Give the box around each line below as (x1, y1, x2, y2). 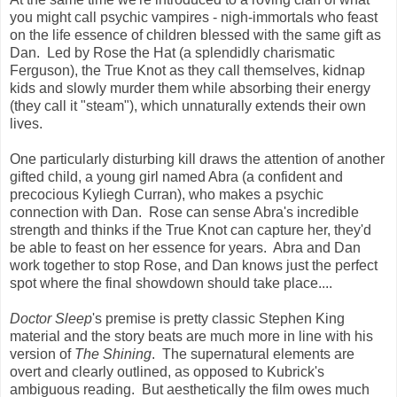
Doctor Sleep (10, 310, 92, 326)
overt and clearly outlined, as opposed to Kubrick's (10, 363, 324, 379)
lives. (10, 115, 50, 131)
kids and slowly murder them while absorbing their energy (10, 80, 370, 96)
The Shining (74, 346, 152, 362)
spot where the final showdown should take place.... (10, 275, 332, 291)
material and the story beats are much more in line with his (10, 328, 373, 344)
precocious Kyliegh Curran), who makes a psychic (10, 186, 323, 202)
